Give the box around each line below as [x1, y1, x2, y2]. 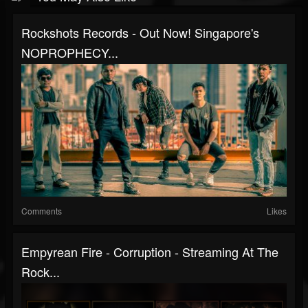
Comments [21, 205, 62, 217]
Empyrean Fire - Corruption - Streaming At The [21, 243, 278, 261]
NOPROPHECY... [21, 43, 118, 61]
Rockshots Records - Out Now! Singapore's [21, 23, 259, 41]
